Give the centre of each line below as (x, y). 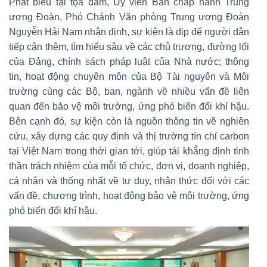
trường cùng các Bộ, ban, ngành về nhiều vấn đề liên (129, 91)
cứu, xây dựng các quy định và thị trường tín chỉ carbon (129, 136)
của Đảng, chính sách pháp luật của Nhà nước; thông (129, 61)
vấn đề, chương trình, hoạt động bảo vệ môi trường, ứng (129, 195)
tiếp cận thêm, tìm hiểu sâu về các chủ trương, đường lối (129, 46)
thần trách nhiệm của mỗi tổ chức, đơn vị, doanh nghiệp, (129, 166)
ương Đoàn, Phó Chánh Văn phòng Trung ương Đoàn (129, 17)
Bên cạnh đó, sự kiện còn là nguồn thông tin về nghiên (129, 121)
